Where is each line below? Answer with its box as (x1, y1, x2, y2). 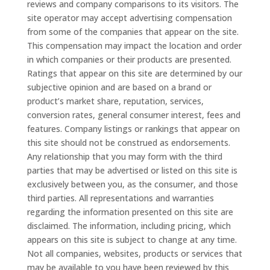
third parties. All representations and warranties (27, 192, 214, 204)
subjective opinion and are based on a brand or (27, 81, 212, 93)
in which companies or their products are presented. (27, 54, 231, 65)
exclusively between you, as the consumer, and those (27, 178, 238, 190)
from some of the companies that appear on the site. (27, 26, 239, 37)
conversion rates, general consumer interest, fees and (27, 109, 240, 121)
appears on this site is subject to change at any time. (27, 234, 237, 245)
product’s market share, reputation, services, (27, 95, 204, 107)
